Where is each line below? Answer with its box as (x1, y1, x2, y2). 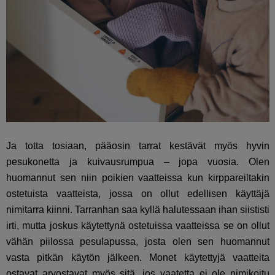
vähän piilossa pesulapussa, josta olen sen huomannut (6, 236, 270, 247)
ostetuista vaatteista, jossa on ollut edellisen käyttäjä (6, 188, 270, 199)
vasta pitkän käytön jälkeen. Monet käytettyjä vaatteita (6, 252, 270, 263)
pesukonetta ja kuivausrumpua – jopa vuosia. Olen (6, 157, 270, 167)
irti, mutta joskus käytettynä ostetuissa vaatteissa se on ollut (6, 220, 270, 231)
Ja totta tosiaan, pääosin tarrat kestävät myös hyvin (6, 141, 270, 151)
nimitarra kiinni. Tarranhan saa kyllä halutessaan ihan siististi (6, 204, 270, 215)
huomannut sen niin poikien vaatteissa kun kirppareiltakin (6, 172, 270, 183)
